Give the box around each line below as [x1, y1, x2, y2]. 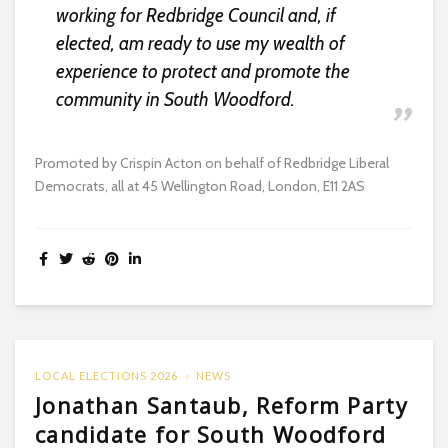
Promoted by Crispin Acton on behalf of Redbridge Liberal [35, 154, 389, 173]
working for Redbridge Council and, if [55, 4, 336, 28]
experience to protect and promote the [55, 60, 350, 84]
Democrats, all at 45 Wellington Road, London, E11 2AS [35, 177, 365, 196]
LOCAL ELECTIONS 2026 [35, 369, 178, 383]
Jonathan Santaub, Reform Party [35, 391, 408, 421]
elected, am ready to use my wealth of [55, 32, 345, 56]
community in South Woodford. [55, 88, 295, 112]
